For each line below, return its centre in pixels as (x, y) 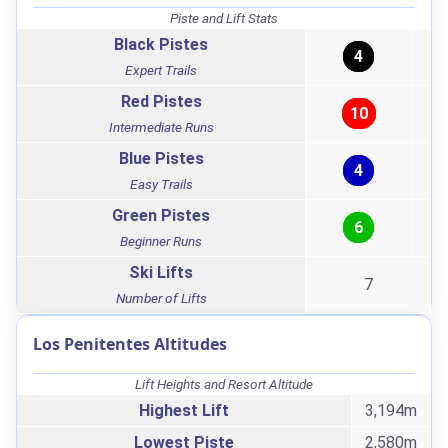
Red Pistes (161, 102)
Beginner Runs (161, 241)
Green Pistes (161, 216)
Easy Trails (161, 184)
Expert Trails (161, 70)
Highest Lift (184, 411)
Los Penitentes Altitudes (130, 344)
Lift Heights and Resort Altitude (224, 384)
